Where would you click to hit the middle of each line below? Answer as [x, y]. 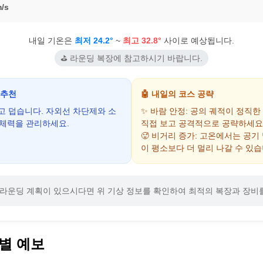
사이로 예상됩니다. [198, 41]
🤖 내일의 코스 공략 [177, 94]
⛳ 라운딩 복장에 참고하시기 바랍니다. [131, 58]
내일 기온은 [52, 41]
